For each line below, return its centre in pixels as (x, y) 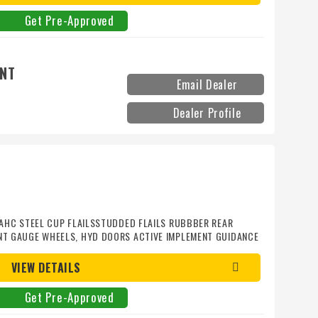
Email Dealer (207, 84)
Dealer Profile (207, 113)
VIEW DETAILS (46, 268)
